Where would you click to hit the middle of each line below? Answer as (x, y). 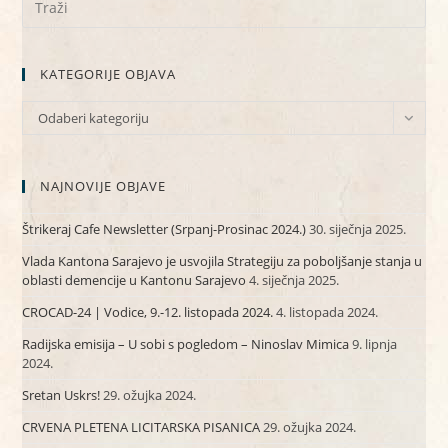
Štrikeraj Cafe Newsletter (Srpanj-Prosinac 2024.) (164, 228)
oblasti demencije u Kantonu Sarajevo (134, 279)
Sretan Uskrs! (61, 394)
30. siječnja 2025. (358, 228)
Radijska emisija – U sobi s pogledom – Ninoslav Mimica (186, 343)
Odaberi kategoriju (94, 117)
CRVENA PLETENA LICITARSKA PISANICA (141, 426)
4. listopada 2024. (327, 311)
